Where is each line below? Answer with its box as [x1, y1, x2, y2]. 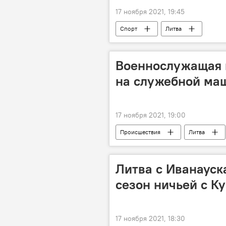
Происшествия [120, 128, 160, 136]
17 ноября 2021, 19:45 [116, 7, 185, 16]
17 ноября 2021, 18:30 [116, 214, 185, 223]
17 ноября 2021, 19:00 [116, 110, 186, 120]
